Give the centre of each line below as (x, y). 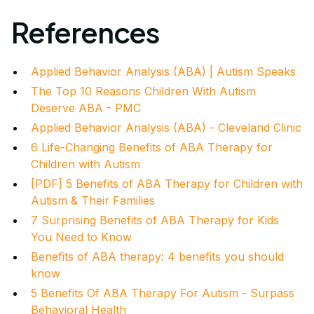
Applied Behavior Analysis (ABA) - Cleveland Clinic (166, 127)
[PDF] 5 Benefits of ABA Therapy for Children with (167, 183)
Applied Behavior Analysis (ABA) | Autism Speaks (163, 71)
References (85, 32)
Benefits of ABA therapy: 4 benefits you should (157, 256)
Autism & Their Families (93, 200)
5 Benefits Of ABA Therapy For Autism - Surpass (163, 293)
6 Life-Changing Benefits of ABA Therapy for (152, 147)
